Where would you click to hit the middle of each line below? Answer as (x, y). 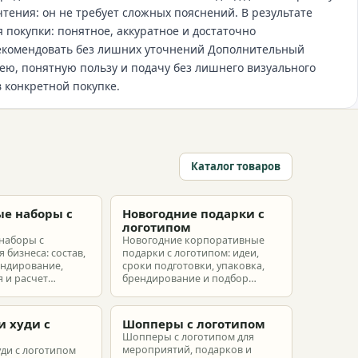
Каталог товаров (236, 166)
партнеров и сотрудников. (187, 304)
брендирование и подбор (185, 278)
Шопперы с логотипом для (188, 337)
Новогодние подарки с (193, 213)
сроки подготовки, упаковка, (193, 266)
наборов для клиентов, (179, 291)
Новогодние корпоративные (193, 240)
